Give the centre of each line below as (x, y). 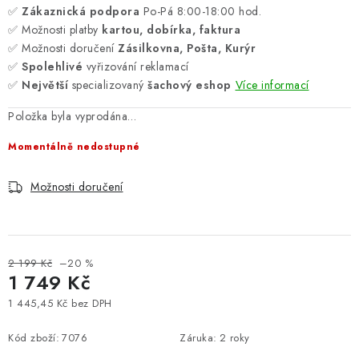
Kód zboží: (34, 338)
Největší (45, 85)
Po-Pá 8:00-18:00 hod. (200, 11)
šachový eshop (190, 85)
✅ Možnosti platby (55, 30)
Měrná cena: (38, 318)
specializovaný (108, 85)
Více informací (272, 85)
